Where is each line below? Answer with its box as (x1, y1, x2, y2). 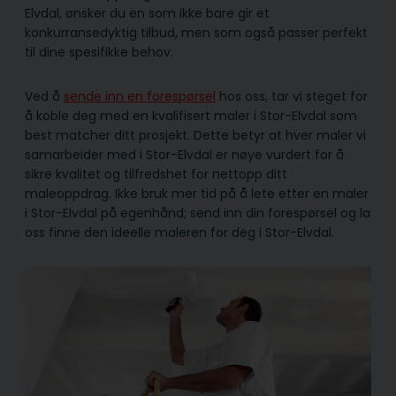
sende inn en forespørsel (64, 87, 216, 105)
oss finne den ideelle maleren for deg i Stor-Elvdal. (25, 223, 334, 241)
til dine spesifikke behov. (25, 42, 173, 61)
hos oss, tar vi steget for (216, 87, 368, 105)
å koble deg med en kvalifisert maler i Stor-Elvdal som (25, 106, 357, 125)
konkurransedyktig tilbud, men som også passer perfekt (25, 23, 368, 42)
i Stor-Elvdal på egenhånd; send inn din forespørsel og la (25, 203, 370, 222)
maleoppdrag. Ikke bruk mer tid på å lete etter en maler (25, 184, 369, 202)
